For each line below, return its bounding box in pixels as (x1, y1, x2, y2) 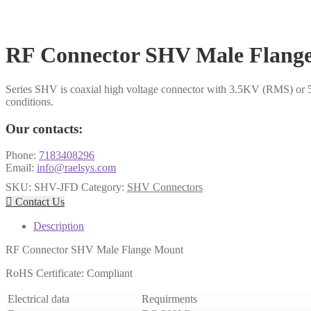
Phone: (6, 149, 39, 162)
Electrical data (8, 293, 69, 305)
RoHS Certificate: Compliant (6, 267, 133, 280)
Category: (81, 181, 127, 194)
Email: (6, 162, 37, 174)
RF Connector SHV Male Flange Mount (6, 244, 183, 256)
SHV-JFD (34, 181, 78, 194)
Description (33, 220, 84, 233)
